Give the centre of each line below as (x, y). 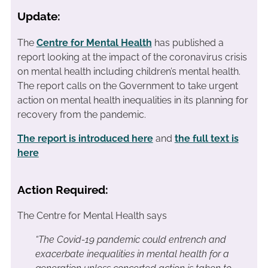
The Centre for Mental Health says (92, 216)
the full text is (206, 138)
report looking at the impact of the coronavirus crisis (132, 57)
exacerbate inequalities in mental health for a (132, 254)
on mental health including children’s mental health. (129, 71)
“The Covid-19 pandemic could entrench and (130, 240)
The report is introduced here (85, 138)
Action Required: (63, 189)
